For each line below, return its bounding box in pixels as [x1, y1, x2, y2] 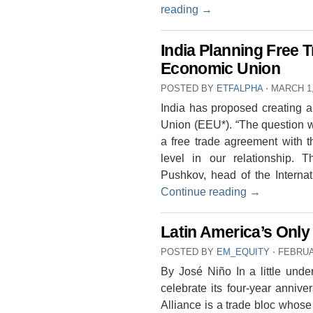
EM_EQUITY [217, 247, 270, 258]
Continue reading [161, 184, 249, 198]
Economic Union [161, 59, 280, 78]
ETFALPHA [217, 82, 263, 94]
